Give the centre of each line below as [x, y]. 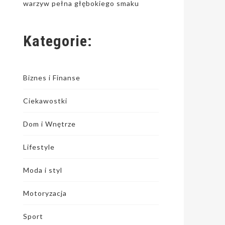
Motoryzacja [45, 193]
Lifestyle [39, 147]
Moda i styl [43, 170]
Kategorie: [58, 41]
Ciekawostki [45, 101]
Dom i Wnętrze [49, 124]
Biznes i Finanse [52, 78]
